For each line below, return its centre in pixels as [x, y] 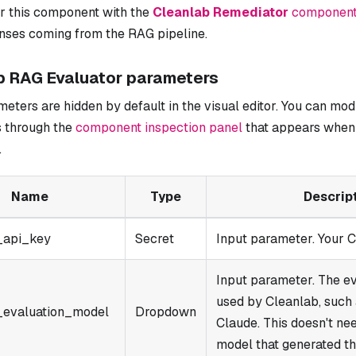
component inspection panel [159, 127]
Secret [155, 238]
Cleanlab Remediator [221, 12]
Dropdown [166, 311]
